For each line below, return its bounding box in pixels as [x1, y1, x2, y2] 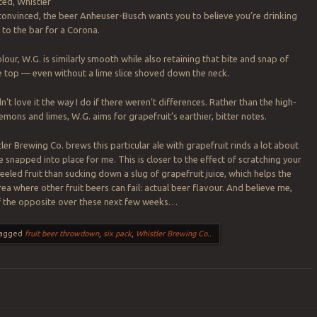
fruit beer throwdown [25, 229, 100, 238]
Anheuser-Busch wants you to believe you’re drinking [80, 10, 298, 21]
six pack [103, 229, 132, 238]
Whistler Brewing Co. [136, 229, 210, 238]
